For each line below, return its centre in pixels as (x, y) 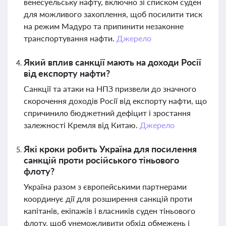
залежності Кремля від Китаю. (82, 125)
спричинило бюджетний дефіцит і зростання (107, 113)
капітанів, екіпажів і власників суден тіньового (109, 211)
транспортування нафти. (70, 38)
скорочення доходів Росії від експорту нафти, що (115, 101)
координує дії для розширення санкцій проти (108, 199)
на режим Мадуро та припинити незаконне (104, 26)
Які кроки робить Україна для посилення (110, 149)
